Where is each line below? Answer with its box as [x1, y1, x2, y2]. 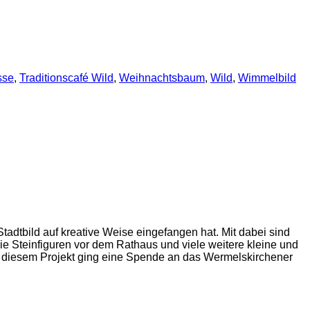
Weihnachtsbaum [119, 71, 205, 84]
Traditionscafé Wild [19, 71, 113, 84]
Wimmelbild [238, 71, 296, 84]
